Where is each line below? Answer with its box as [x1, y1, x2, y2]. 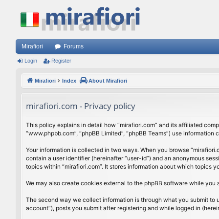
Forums [64, 43, 84, 50]
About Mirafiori [88, 78, 127, 84]
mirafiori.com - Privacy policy [26, 100, 135, 111]
